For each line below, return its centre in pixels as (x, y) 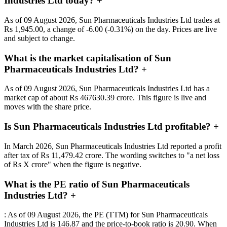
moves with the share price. (48, 107)
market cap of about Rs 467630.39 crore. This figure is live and (105, 98)
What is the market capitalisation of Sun (88, 58)
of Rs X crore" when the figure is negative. (73, 164)
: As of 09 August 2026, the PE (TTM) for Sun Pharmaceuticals (106, 215)
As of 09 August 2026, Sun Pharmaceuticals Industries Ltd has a (107, 89)
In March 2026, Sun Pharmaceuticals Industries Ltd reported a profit (113, 146)
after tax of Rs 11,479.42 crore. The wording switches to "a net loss (112, 155)
